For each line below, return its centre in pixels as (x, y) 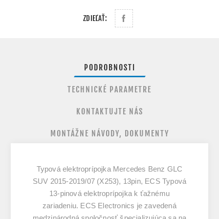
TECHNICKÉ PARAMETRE (109, 89)
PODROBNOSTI (109, 67)
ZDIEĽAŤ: (95, 18)
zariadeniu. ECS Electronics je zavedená (109, 205)
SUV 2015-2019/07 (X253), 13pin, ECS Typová (109, 181)
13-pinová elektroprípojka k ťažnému (109, 193)
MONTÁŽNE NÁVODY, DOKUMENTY (109, 133)
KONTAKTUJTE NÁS (109, 111)
